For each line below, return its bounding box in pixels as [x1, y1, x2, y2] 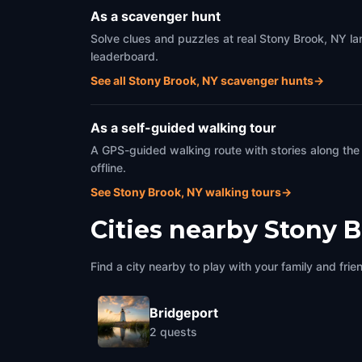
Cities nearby [90, 215, 258, 245]
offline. [90, 161, 126, 175]
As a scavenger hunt [90, 8, 221, 24]
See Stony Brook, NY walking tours [90, 185, 281, 199]
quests [160, 324, 197, 339]
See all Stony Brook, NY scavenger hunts [90, 74, 314, 87]
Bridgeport [149, 304, 218, 321]
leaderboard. [90, 49, 158, 63]
